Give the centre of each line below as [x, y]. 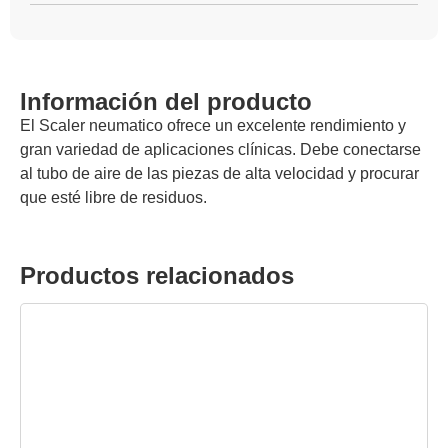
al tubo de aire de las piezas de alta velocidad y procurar [219, 173]
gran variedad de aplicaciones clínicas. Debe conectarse [220, 149]
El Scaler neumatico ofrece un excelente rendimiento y [213, 125]
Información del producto [166, 101]
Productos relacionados [157, 276]
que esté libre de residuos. [113, 197]
